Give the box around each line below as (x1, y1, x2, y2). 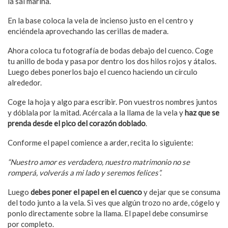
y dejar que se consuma (142, 187, 220, 196)
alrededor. (8, 77, 42, 87)
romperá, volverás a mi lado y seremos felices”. (8, 167, 161, 177)
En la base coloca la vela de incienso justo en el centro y (8, 15, 193, 25)
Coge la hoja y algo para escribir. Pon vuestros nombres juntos (8, 97, 217, 106)
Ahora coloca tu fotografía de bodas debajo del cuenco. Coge (8, 45, 213, 55)
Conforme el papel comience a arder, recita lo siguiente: (8, 137, 193, 147)
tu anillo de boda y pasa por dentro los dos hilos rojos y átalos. (8, 56, 216, 66)
